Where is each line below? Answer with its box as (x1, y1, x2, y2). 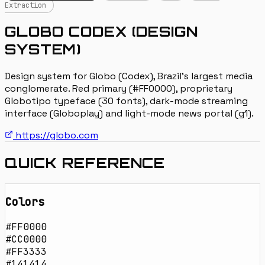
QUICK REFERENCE (5, 153, 166, 172)
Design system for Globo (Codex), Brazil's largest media (5, 69, 253, 82)
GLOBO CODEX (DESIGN (5, 22, 199, 40)
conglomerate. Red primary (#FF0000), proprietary (5, 82, 232, 95)
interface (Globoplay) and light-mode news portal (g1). (5, 106, 254, 119)
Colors (5, 195, 44, 210)
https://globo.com (13, 128, 98, 141)
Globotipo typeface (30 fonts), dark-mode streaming (5, 94, 248, 107)
